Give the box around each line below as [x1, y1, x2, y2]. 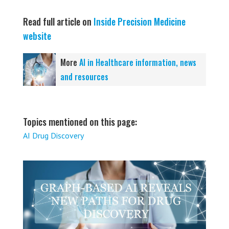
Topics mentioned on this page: [23, 115, 137, 129]
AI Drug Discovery [23, 130, 84, 141]
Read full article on [23, 15, 91, 29]
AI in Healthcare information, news [79, 56, 196, 69]
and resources [60, 71, 108, 83]
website [23, 29, 51, 43]
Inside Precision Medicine [94, 15, 186, 29]
